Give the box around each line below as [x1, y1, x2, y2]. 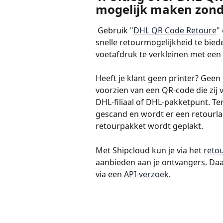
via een [96, 168, 124, 180]
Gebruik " [98, 24, 133, 36]
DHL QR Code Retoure [133, 24, 217, 36]
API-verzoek [124, 168, 169, 180]
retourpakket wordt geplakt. [96, 120, 203, 132]
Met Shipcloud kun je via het [96, 144, 204, 156]
